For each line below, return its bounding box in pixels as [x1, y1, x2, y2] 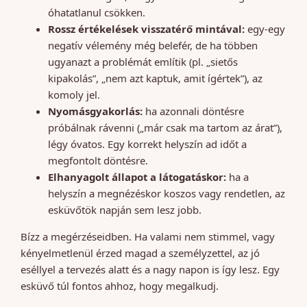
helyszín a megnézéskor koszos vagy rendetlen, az [48, 186, 285, 200]
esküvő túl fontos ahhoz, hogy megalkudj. [21, 278, 219, 293]
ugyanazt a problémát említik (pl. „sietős [48, 54, 238, 69]
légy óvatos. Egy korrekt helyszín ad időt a [48, 136, 247, 151]
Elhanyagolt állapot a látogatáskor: [48, 169, 226, 184]
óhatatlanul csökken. [48, 5, 145, 19]
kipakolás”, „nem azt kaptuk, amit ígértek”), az [48, 71, 262, 85]
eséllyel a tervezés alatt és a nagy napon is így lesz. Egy [21, 262, 280, 276]
